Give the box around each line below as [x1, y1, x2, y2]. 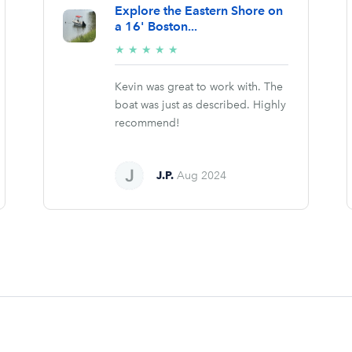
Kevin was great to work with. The [115, 80, 284, 94]
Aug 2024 [177, 169, 227, 183]
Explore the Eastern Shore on [115, 3, 284, 19]
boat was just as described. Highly [115, 98, 287, 112]
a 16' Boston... [115, 19, 198, 35]
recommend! [115, 116, 181, 130]
